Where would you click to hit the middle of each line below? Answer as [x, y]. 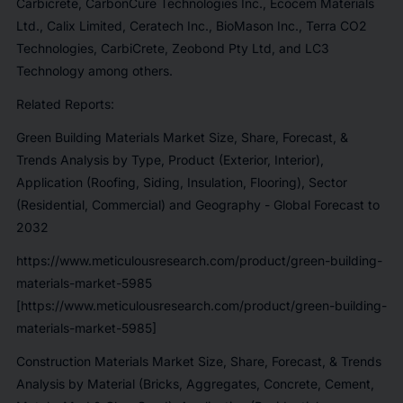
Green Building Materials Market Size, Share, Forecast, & [182, 137]
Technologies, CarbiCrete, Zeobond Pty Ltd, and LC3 [172, 48]
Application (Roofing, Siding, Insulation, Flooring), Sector [181, 182]
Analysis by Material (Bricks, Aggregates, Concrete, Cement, [195, 383]
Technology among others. [94, 70]
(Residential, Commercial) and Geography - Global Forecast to [197, 204]
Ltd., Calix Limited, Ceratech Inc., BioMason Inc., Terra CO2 [191, 25]
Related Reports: [65, 103]
